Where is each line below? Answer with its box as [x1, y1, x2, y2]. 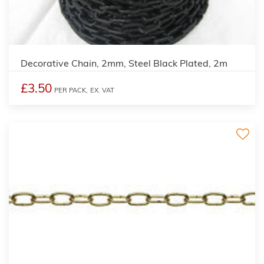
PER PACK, [54, 85, 88, 94]
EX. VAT [90, 85, 114, 94]
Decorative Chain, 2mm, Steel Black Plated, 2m [21, 57, 227, 69]
